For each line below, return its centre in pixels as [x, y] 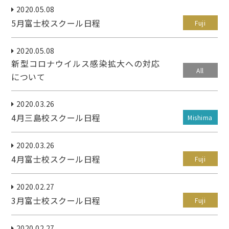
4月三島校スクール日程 [56, 117]
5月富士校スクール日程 [56, 23]
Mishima [200, 117]
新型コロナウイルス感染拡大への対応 [86, 63]
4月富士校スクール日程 [56, 159]
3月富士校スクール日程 [56, 200]
